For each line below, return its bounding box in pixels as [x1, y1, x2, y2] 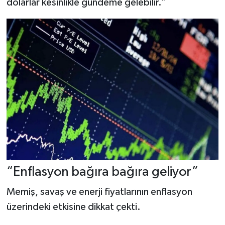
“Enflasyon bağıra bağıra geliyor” [6, 165, 198, 179]
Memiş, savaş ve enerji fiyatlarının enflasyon [6, 186, 192, 197]
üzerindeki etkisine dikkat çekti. [6, 201, 141, 212]
